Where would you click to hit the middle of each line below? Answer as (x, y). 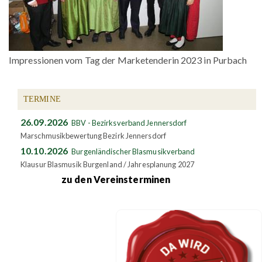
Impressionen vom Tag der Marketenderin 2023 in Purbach (128, 60)
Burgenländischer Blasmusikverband (133, 152)
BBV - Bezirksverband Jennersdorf (129, 123)
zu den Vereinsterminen (116, 180)
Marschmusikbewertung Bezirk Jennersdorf (93, 136)
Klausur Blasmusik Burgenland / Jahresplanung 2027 (107, 165)
